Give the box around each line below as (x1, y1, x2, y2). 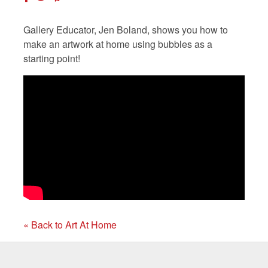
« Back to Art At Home (23, 217, 117, 232)
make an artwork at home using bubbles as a (23, 36, 212, 51)
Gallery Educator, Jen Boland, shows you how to (23, 22, 228, 36)
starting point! (23, 51, 80, 65)
